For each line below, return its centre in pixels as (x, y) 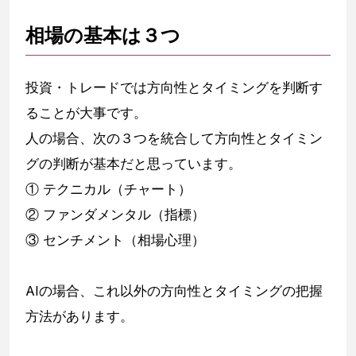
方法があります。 (79, 317)
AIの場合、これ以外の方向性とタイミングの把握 (174, 291)
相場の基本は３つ (103, 36)
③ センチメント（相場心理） (115, 240)
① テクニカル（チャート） (108, 190)
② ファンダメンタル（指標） (115, 215)
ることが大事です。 (86, 113)
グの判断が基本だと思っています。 (133, 164)
